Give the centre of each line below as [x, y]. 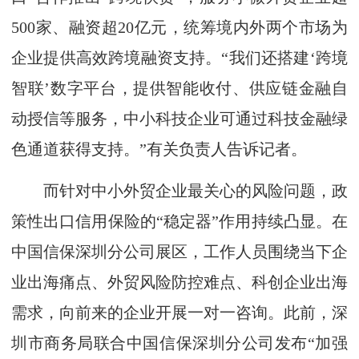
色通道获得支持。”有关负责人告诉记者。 [159, 149]
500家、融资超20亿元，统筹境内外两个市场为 [179, 27]
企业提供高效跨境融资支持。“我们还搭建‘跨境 [179, 58]
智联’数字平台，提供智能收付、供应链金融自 [179, 88]
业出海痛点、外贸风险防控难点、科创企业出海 [179, 282]
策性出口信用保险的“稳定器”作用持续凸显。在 [179, 221]
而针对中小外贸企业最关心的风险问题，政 [179, 191]
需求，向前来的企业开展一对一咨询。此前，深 [179, 313]
